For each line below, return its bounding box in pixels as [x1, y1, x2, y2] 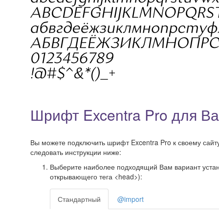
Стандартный [58, 194, 101, 204]
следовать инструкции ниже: [30, 147, 121, 157]
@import [117, 194, 144, 204]
